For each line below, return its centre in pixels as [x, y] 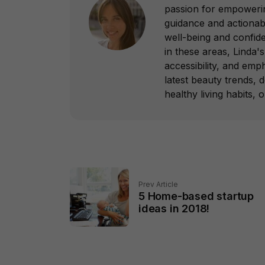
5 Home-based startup [196, 196]
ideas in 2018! [174, 208]
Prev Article [158, 184]
